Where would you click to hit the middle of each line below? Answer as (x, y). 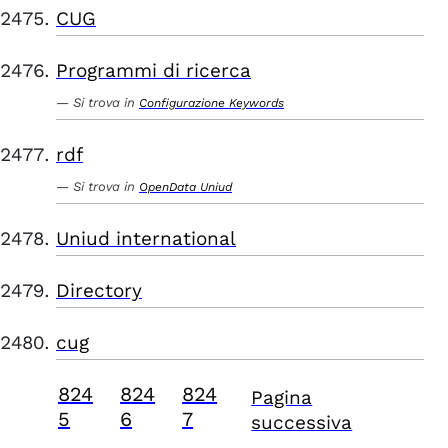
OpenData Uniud (185, 187)
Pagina (282, 397)
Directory (99, 290)
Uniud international (146, 238)
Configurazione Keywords (211, 103)
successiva (302, 422)
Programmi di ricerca (153, 70)
